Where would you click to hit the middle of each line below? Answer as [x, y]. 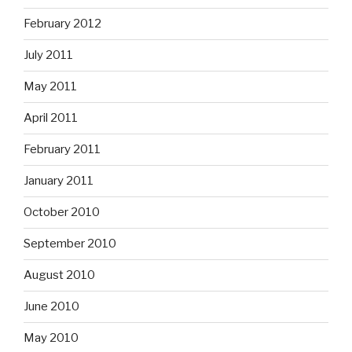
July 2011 [48, 55]
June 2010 [51, 307]
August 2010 [59, 275]
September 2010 [70, 244]
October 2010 [62, 213]
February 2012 [62, 24]
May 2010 [51, 338]
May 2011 [50, 87]
